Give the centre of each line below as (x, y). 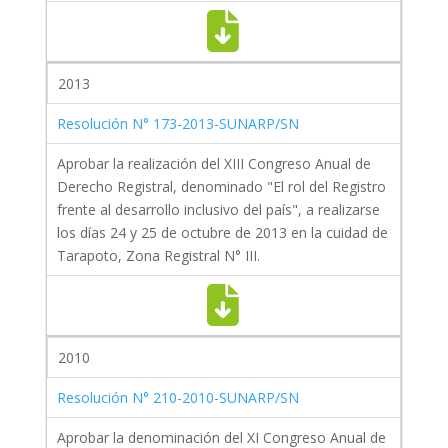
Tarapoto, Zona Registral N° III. (158, 256)
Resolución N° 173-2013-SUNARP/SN (177, 124)
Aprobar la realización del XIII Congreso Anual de (213, 164)
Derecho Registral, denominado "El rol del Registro (221, 187)
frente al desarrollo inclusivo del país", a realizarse (218, 210)
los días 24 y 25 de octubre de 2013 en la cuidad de (222, 233)
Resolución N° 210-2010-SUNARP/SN (177, 398)
